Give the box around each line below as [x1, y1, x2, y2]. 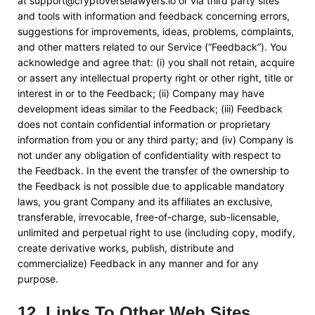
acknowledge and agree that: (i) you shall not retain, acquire [18, 56, 295, 68]
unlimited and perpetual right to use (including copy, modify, [18, 226, 295, 238]
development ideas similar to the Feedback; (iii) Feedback [18, 103, 283, 115]
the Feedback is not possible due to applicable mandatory [18, 180, 285, 192]
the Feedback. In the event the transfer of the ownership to [18, 165, 289, 176]
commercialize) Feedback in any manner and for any [18, 257, 259, 269]
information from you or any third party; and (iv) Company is [18, 134, 293, 146]
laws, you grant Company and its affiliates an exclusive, [18, 195, 273, 207]
